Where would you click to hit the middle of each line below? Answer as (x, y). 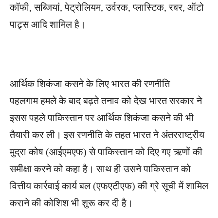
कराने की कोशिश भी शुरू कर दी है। (71, 203)
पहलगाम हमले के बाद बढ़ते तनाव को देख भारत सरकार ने (106, 100)
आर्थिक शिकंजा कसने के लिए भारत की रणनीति (90, 83)
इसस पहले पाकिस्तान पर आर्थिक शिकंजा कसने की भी (102, 118)
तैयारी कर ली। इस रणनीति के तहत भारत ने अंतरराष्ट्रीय (107, 135)
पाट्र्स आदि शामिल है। (48, 24)
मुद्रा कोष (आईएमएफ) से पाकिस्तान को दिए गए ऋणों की (106, 152)
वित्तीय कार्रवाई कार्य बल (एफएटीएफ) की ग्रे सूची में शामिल (109, 186)
